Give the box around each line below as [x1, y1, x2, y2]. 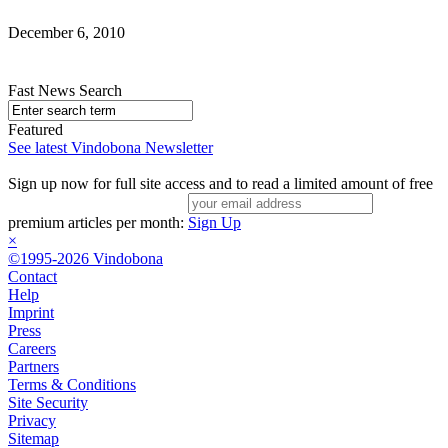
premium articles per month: [8, 213, 188, 231]
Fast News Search [8, 81, 122, 99]
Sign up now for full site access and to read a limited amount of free [8, 174, 433, 192]
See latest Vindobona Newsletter [8, 138, 213, 156]
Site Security [8, 393, 88, 411]
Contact [8, 267, 57, 285]
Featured [8, 120, 63, 138]
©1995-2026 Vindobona [8, 249, 163, 267]
